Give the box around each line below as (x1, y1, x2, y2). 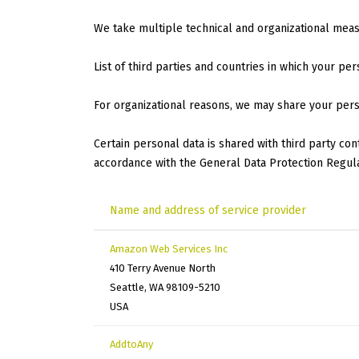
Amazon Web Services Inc (110, 243, 228, 256)
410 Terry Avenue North (110, 262, 216, 275)
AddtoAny (110, 338, 153, 351)
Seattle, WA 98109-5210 (110, 281, 220, 294)
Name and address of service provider (110, 204, 306, 218)
